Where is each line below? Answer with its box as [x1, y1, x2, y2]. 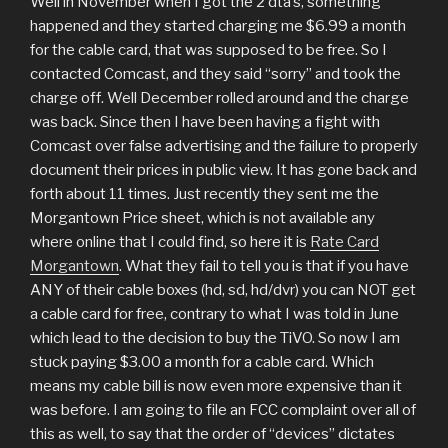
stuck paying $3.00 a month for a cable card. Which [30, 352, 374, 371]
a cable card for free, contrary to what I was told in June [30, 304, 399, 323]
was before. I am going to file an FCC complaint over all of [30, 400, 416, 419]
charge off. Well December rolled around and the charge [30, 88, 409, 107]
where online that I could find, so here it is [30, 232, 310, 251]
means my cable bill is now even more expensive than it [30, 376, 402, 395]
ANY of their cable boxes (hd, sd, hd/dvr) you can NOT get [30, 280, 416, 299]
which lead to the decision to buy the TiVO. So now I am [30, 328, 400, 347]
